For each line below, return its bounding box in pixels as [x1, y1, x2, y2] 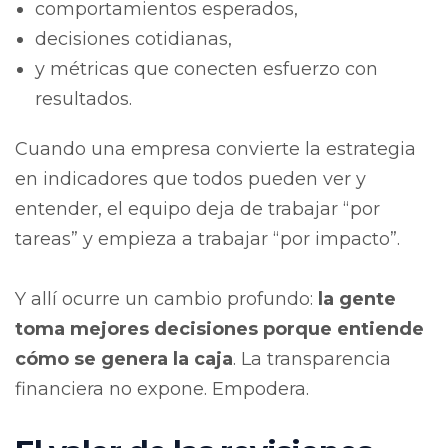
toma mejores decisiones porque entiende [15, 317, 424, 340]
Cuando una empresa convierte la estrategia [15, 137, 416, 160]
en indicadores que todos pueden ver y [15, 167, 366, 190]
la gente [318, 287, 396, 310]
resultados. [35, 87, 132, 110]
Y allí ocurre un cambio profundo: [15, 287, 318, 310]
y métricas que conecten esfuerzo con [35, 57, 378, 80]
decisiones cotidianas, [35, 27, 232, 50]
